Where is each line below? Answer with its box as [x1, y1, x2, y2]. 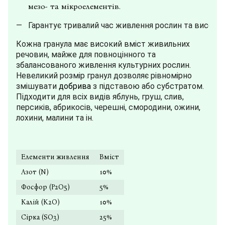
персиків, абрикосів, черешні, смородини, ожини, [16, 102, 200, 113]
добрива [59, 81, 91, 91]
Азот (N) [21, 168, 49, 177]
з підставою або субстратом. [91, 81, 204, 91]
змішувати [16, 81, 59, 91]
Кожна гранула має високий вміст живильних [16, 39, 190, 49]
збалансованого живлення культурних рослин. [16, 60, 191, 70]
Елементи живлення [21, 153, 89, 162]
